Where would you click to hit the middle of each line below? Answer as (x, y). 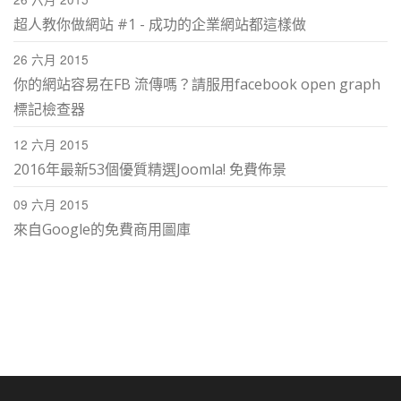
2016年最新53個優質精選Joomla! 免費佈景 (150, 169)
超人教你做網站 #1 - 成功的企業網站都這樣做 (160, 24)
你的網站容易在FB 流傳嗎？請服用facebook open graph (197, 84)
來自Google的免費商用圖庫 (102, 229)
